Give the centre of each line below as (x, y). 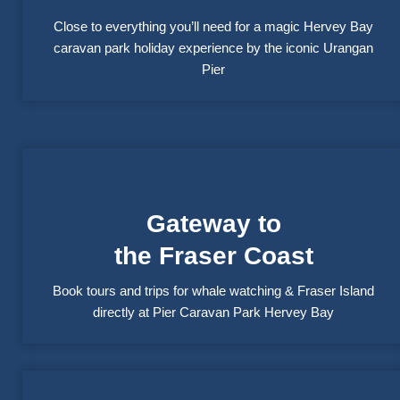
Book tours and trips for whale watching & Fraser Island (213, 291)
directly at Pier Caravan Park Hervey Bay (213, 312)
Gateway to (213, 224)
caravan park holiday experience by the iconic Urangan (213, 48)
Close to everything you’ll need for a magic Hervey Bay (213, 27)
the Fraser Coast (213, 256)
